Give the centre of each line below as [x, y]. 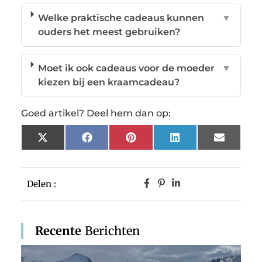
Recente [58, 230]
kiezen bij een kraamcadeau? [109, 82]
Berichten [111, 230]
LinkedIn [201, 142]
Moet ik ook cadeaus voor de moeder [127, 68]
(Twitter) [68, 151]
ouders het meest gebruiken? [109, 32]
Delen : [42, 184]
